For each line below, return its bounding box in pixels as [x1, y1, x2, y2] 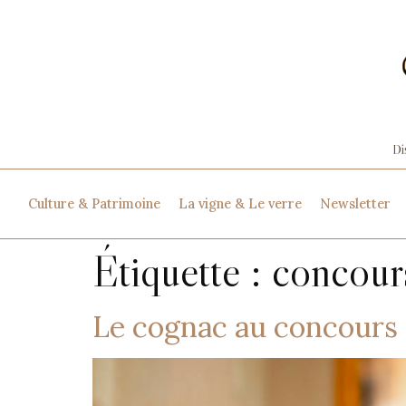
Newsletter [319, 195, 391, 212]
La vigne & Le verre [178, 195, 302, 212]
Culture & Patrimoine [27, 195, 160, 212]
